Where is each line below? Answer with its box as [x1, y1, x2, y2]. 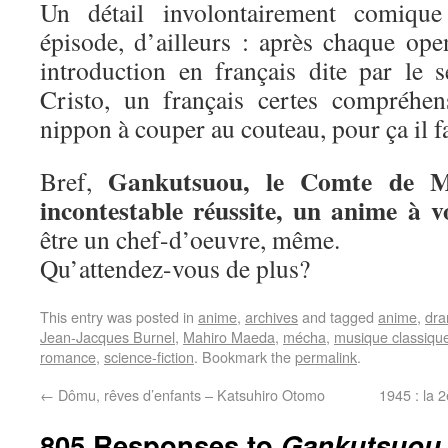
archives [245, 306, 298, 327]
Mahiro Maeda [183, 326, 275, 347]
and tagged [298, 306, 378, 327]
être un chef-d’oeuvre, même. [40, 222, 340, 256]
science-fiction [104, 346, 194, 367]
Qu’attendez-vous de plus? [40, 251, 310, 285]
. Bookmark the [194, 346, 295, 367]
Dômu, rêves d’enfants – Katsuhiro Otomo [54, 384, 325, 405]
